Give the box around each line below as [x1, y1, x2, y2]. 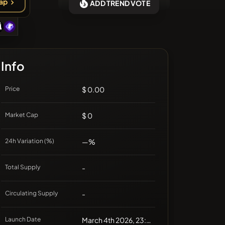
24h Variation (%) [5, 137, 55, 145]
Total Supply [5, 163, 41, 171]
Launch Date [5, 215, 41, 223]
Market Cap [5, 111, 39, 119]
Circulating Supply [5, 189, 58, 197]
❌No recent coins [7, 3, 77, 14]
